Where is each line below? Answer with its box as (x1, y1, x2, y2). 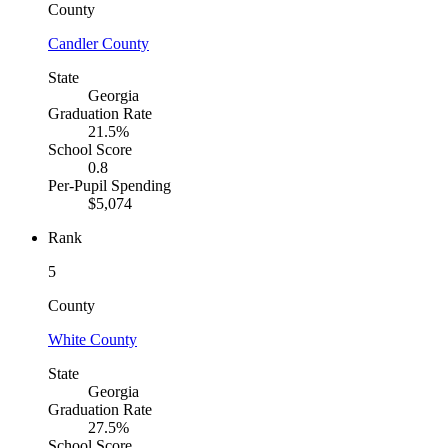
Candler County (48, 35, 149, 53)
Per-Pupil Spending (48, 177, 171, 195)
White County (48, 331, 137, 349)
